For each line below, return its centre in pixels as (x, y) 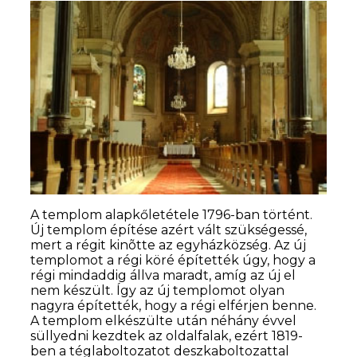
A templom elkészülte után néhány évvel (164, 320)
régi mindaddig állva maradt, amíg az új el (163, 275)
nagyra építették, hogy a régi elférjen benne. (174, 305)
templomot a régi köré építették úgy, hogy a (173, 260)
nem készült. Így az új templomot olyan (158, 290)
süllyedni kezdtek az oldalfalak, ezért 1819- (167, 335)
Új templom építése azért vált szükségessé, (169, 229)
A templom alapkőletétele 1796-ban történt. (172, 214)
